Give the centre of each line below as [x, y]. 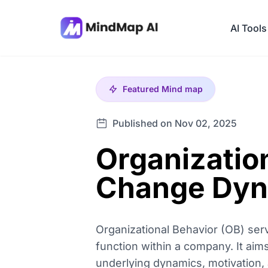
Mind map [182, 89]
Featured [142, 89]
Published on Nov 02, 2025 [175, 123]
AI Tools [249, 28]
